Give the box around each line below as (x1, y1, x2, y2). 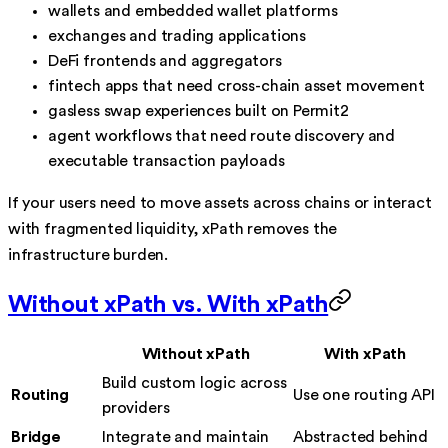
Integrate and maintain (102, 428, 270, 445)
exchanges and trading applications (48, 27, 307, 44)
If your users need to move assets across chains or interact (8, 194, 432, 211)
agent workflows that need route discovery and (48, 127, 396, 144)
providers (102, 399, 170, 416)
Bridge (11, 428, 61, 445)
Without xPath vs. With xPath (8, 292, 329, 317)
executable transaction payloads (48, 152, 285, 169)
